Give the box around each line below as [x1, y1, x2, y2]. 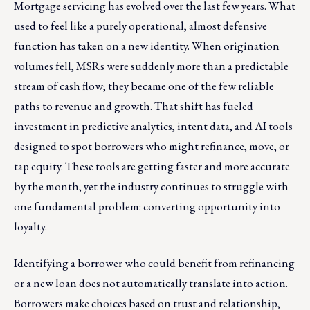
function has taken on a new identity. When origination [14, 38, 280, 54]
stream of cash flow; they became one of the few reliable [14, 78, 274, 94]
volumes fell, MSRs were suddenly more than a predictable [14, 58, 289, 74]
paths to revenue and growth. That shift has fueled [14, 98, 253, 114]
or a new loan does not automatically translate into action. [14, 275, 288, 291]
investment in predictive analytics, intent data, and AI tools [14, 118, 293, 134]
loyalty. [14, 219, 47, 235]
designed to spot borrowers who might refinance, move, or [14, 138, 289, 154]
